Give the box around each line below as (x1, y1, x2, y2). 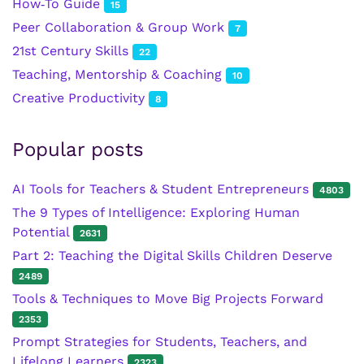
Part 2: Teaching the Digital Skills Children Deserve (12, 247, 332, 263)
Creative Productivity (12, 89, 149, 106)
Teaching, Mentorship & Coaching (12, 66, 226, 82)
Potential (12, 223, 73, 240)
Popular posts (12, 137, 144, 161)
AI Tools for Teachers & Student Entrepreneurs (12, 180, 313, 197)
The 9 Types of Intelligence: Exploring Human (12, 204, 300, 220)
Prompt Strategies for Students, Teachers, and (12, 333, 307, 349)
